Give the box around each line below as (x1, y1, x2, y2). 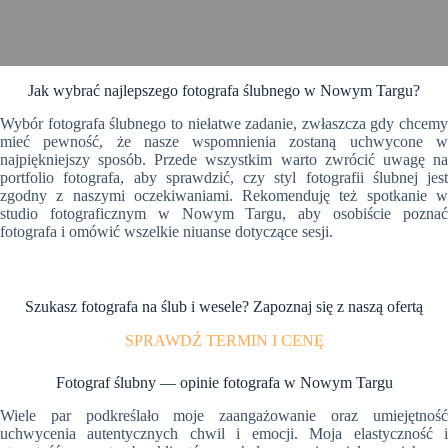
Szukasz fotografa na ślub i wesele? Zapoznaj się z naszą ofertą (25, 297, 423, 315)
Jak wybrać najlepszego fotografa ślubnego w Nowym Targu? (28, 82, 420, 99)
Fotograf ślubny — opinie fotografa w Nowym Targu (55, 373, 393, 391)
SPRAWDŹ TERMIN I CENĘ (124, 331, 324, 349)
